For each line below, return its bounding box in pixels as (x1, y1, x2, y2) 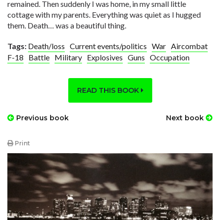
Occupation (150, 53, 190, 62)
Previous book (14, 113, 69, 123)
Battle (28, 53, 50, 62)
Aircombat (171, 41, 208, 51)
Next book (166, 113, 206, 123)
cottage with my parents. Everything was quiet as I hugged (7, 10, 201, 19)
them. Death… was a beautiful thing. (7, 21, 126, 30)
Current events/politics (70, 41, 147, 51)
